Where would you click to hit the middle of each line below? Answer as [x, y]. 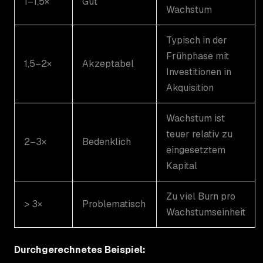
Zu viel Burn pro [201, 196]
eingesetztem [196, 150]
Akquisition [190, 87]
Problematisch [114, 204]
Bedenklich [107, 141]
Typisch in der [197, 40]
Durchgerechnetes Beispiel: [80, 249]
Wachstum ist [195, 118]
